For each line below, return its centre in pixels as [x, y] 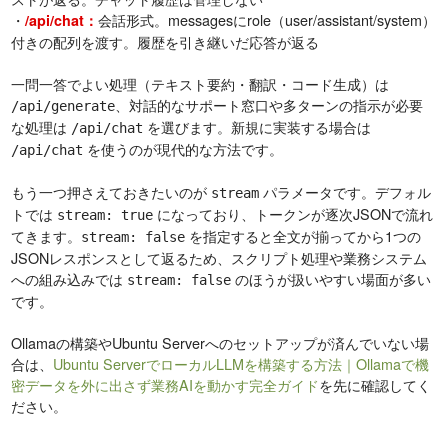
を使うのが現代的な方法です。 [183, 149]
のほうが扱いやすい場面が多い [331, 279]
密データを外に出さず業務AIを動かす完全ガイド [165, 385]
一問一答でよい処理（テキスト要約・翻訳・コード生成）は [200, 84]
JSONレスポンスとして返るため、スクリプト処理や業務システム [219, 258]
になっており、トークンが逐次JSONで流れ [293, 214]
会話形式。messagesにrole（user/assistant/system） [267, 20]
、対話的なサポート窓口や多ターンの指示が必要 [269, 105]
